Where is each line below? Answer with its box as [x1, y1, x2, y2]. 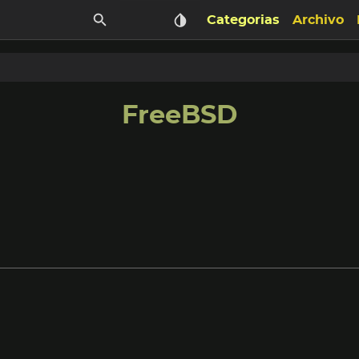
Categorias [207, 14, 280, 26]
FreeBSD [121, 103, 237, 128]
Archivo [292, 14, 344, 26]
